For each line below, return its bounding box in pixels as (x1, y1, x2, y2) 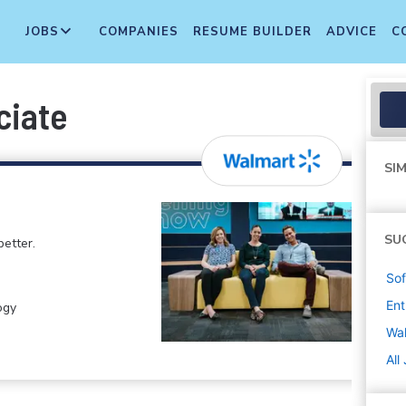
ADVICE (326, 24, 377, 40)
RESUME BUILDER (193, 24, 312, 40)
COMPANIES (99, 24, 179, 40)
